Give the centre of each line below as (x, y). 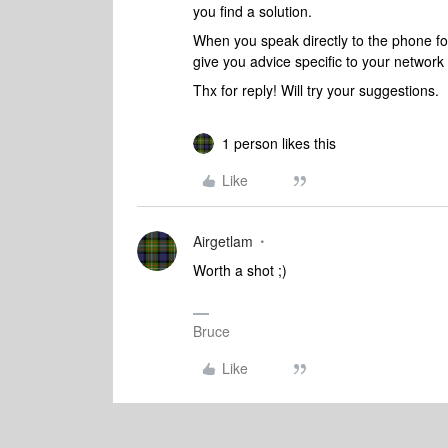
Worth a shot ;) (240, 270)
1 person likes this (279, 143)
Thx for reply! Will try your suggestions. (316, 90)
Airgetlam (223, 241)
